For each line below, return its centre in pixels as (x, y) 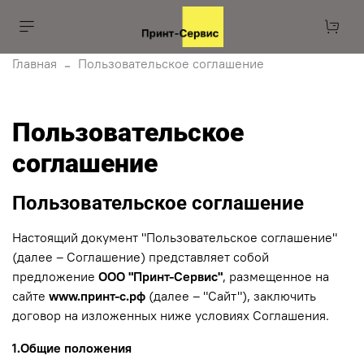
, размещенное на (276, 276)
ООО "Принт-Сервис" (160, 276)
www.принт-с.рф (97, 295)
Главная (35, 63)
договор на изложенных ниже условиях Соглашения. (171, 315)
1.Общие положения (72, 347)
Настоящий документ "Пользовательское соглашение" (175, 237)
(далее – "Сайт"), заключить (231, 295)
